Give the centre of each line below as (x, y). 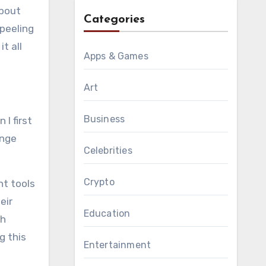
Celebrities (108, 151)
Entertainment (117, 245)
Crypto (99, 182)
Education (107, 213)
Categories (114, 20)
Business (104, 119)
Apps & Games (116, 56)
